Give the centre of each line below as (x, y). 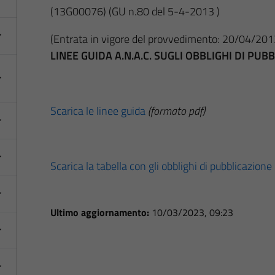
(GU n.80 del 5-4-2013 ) (164, 11)
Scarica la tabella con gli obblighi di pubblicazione (161, 166)
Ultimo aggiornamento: (101, 212)
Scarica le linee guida (98, 110)
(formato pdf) (176, 110)
